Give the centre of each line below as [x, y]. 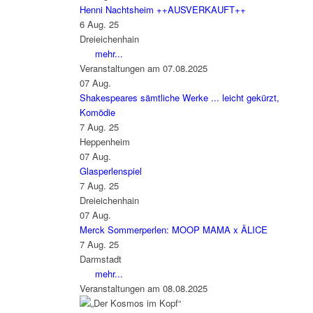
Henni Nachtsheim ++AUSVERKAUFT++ [162, 10]
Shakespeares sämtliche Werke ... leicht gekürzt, [179, 98]
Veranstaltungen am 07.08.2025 [143, 68]
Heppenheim [104, 142]
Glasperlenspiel [110, 171]
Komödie [97, 112]
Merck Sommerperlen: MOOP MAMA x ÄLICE [173, 230]
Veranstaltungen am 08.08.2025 [143, 289]
